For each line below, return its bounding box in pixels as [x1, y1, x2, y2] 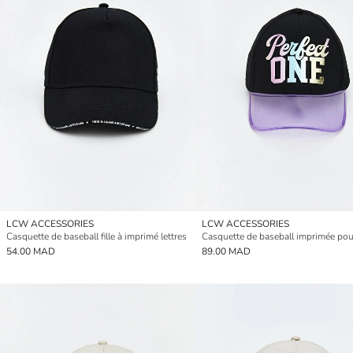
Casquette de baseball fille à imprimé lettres [6, 230, 187, 243]
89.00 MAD [202, 245, 251, 258]
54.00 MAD [6, 245, 55, 258]
